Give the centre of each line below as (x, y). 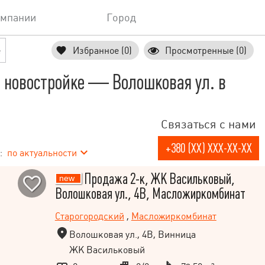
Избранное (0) (102, 50)
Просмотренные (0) (206, 50)
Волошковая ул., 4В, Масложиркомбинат (150, 194)
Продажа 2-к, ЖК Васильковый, (158, 179)
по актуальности (42, 153)
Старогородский (89, 216)
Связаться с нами (209, 124)
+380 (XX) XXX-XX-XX (209, 148)
